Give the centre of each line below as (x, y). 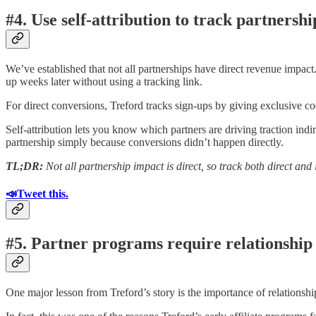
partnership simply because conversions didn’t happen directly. (145, 142)
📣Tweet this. (37, 193)
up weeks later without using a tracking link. (104, 81)
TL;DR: (26, 166)
